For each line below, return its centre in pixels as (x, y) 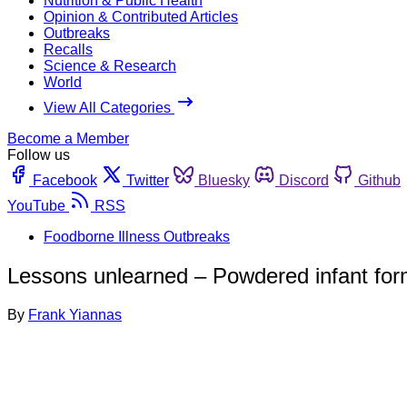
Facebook (65, 180)
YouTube (36, 205)
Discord (304, 180)
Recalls (68, 49)
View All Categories (109, 107)
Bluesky (224, 180)
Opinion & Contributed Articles (141, 16)
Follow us (39, 154)
